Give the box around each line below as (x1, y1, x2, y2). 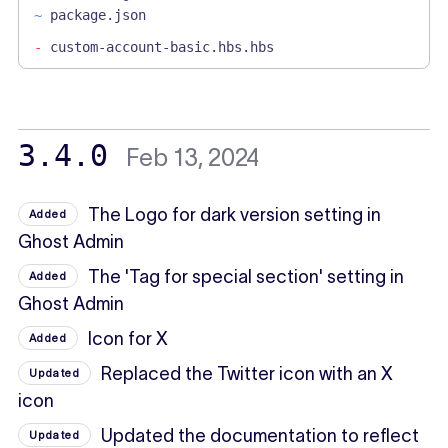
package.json (49, 6, 146, 23)
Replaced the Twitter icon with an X (101, 363, 394, 384)
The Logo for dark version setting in (88, 204, 382, 225)
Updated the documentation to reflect (101, 425, 420, 446)
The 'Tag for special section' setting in (88, 266, 405, 287)
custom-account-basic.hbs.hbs (49, 38, 274, 55)
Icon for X (88, 328, 169, 349)
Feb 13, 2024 (125, 143, 259, 171)
